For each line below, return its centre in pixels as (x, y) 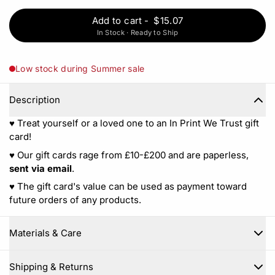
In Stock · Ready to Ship (137, 32)
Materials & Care (45, 233)
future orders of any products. (75, 200)
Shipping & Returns (51, 267)
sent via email (41, 168)
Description (35, 100)
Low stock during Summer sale (80, 69)
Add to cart (117, 20)
